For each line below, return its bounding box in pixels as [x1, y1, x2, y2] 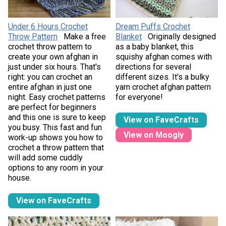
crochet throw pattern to [8, 42, 92, 52]
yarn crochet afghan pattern [116, 82, 211, 92]
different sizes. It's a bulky [116, 72, 209, 82]
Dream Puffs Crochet [116, 22, 190, 32]
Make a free [63, 32, 106, 42]
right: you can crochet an [8, 72, 92, 82]
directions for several [116, 62, 191, 72]
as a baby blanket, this [116, 42, 194, 52]
